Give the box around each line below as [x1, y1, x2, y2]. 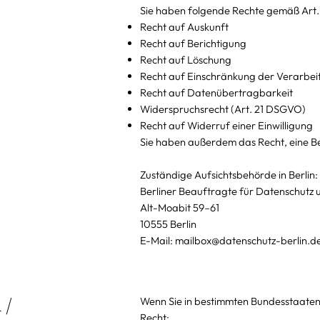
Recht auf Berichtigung [139, 36, 246, 50]
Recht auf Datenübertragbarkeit [139, 85, 293, 99]
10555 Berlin [139, 216, 196, 231]
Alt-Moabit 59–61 [139, 200, 219, 214]
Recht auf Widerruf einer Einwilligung [139, 118, 313, 132]
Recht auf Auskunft [139, 19, 229, 34]
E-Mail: [139, 233, 175, 247]
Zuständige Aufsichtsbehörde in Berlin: [139, 167, 318, 181]
